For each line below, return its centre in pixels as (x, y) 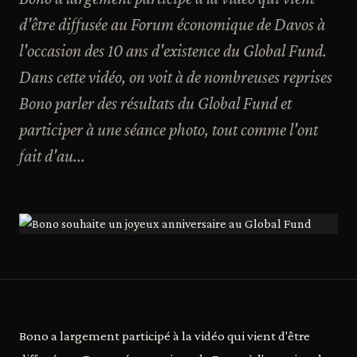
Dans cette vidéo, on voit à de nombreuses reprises (176, 77)
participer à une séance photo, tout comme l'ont (169, 129)
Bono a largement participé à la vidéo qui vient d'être (165, 336)
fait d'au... (52, 156)
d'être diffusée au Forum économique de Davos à (172, 24)
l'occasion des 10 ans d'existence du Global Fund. (173, 51)
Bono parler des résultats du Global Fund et (155, 103)
